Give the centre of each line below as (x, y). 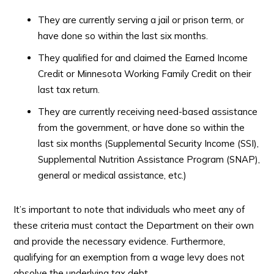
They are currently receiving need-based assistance (148, 111)
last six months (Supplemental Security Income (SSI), (149, 143)
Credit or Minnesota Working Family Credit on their (145, 73)
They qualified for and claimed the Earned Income (143, 57)
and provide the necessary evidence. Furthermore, (120, 241)
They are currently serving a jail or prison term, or (141, 20)
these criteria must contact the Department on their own (134, 225)
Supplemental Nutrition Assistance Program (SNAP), (149, 159)
